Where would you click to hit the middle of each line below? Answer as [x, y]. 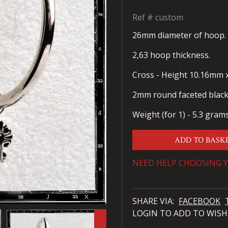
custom [169, 18]
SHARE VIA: [154, 201]
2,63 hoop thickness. [171, 55]
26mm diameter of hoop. [179, 35]
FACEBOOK [199, 201]
